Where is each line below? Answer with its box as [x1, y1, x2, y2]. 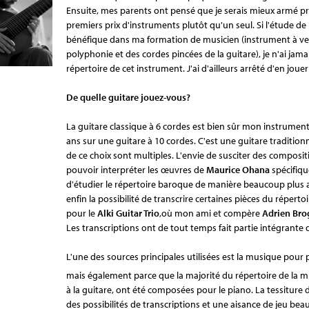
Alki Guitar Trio [97, 207, 159, 219]
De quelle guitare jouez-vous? [66, 91, 190, 103]
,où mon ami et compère [159, 207, 262, 219]
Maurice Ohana [206, 163, 272, 176]
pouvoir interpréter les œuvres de [66, 163, 206, 176]
